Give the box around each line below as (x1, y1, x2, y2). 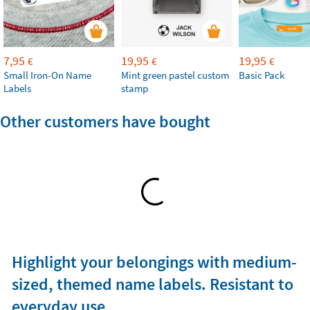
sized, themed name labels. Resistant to (11, 273, 293, 295)
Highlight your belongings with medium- (11, 251, 297, 273)
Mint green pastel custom (121, 69, 229, 82)
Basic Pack (239, 69, 284, 82)
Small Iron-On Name (3, 69, 91, 82)
